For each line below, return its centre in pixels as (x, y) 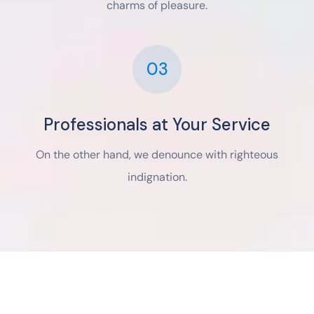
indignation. (157, 177)
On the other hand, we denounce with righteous (157, 155)
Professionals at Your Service (157, 125)
